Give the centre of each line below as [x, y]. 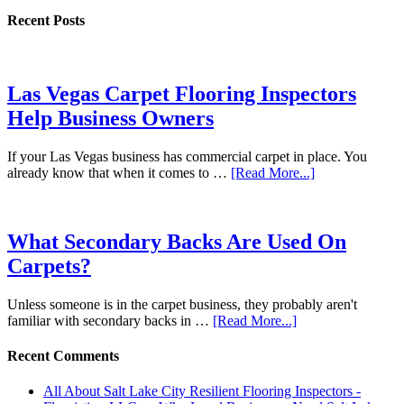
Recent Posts [46, 21]
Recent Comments [63, 356]
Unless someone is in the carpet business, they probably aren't [182, 304]
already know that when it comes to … [119, 173]
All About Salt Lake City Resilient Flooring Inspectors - [202, 391]
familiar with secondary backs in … [110, 320]
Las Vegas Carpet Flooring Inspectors [182, 94]
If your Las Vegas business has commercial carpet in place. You [187, 157]
